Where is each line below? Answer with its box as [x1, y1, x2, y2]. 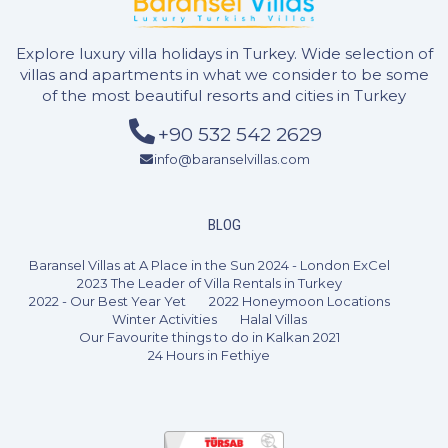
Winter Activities [111, 310, 217, 327]
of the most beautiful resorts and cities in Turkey [42, 85, 406, 105]
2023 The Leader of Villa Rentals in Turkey [76, 274, 342, 291]
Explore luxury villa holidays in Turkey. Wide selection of [15, 43, 433, 63]
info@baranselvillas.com [154, 150, 311, 167]
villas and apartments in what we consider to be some [19, 64, 429, 84]
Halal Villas [239, 310, 307, 327]
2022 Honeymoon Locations [208, 292, 390, 309]
